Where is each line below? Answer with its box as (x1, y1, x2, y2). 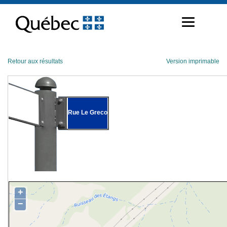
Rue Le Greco (68, 108, 107, 116)
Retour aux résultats (8, 58, 63, 65)
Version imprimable (166, 58, 219, 65)
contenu (7, 19, 31, 27)
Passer (7, 3, 27, 11)
